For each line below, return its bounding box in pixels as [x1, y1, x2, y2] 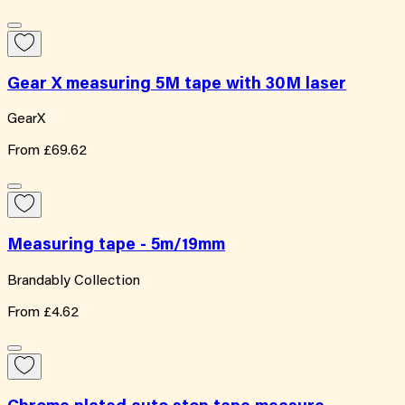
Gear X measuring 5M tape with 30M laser [7, 75, 346, 93]
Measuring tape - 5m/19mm [7, 237, 225, 255]
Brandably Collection [7, 273, 140, 288]
